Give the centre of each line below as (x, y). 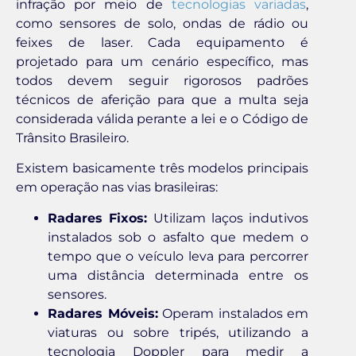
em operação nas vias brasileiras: (117, 188)
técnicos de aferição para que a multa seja (162, 100)
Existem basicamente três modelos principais (162, 168)
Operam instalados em (233, 313)
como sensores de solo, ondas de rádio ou (162, 24)
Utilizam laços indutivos (228, 218)
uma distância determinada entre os (178, 275)
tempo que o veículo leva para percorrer (178, 256)
